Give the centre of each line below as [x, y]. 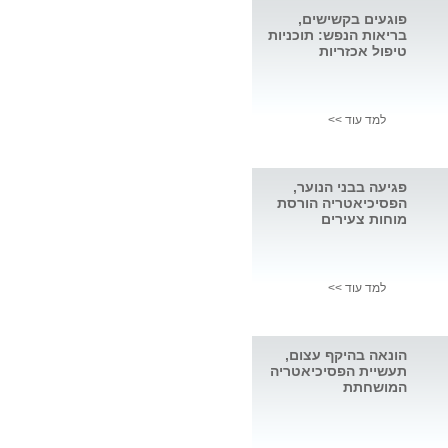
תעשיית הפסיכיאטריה [338, 371]
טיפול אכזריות [363, 51]
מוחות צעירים [364, 219]
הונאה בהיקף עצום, [346, 355]
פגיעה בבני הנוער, [350, 187]
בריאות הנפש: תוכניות [337, 35]
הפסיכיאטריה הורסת [342, 203]
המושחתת [375, 387]
